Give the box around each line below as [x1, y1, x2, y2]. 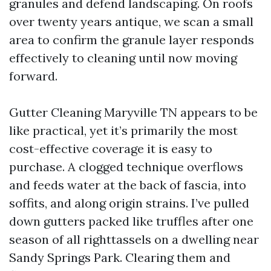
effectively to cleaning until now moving [9, 50, 237, 65]
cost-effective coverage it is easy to [9, 141, 212, 156]
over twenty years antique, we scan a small [9, 14, 253, 29]
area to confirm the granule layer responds [9, 32, 254, 47]
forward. [9, 68, 57, 83]
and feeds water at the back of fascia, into [9, 177, 246, 192]
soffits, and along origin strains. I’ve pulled [9, 195, 249, 211]
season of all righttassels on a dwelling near [9, 232, 259, 247]
